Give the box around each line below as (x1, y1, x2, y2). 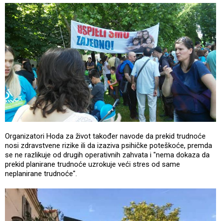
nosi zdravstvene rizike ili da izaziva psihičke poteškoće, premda (5, 141, 212, 150)
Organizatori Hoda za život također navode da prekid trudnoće (5, 132, 206, 141)
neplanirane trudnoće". (5, 169, 77, 179)
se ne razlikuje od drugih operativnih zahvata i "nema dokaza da (5, 150, 210, 160)
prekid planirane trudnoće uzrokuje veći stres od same (5, 160, 180, 169)
